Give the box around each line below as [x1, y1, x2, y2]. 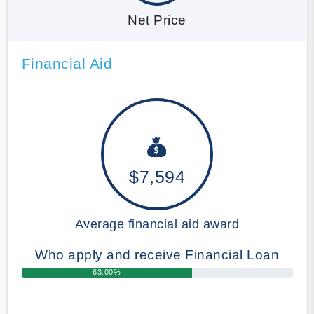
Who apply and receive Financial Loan [35, 247, 279, 262]
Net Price [128, 12, 186, 27]
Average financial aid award [74, 217, 240, 231]
